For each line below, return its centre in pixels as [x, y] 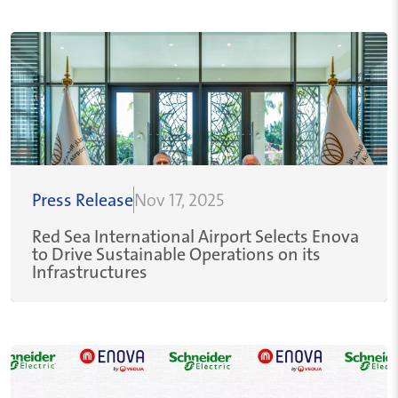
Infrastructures [90, 272]
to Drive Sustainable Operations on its [111, 254]
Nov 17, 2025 [179, 200]
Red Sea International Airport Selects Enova [195, 236]
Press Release [83, 200]
